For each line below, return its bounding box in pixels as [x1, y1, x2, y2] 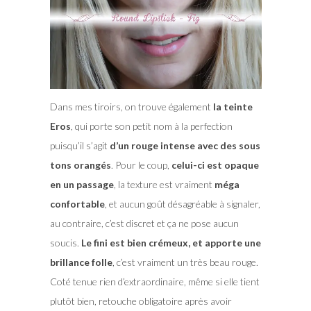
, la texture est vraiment [113, 178, 215, 190]
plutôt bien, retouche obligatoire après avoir [49, 294, 232, 307]
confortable [49, 197, 105, 210]
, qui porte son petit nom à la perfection [70, 119, 233, 132]
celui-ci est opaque [171, 158, 259, 171]
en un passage [49, 178, 114, 190]
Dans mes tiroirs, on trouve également [49, 100, 213, 112]
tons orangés [49, 158, 111, 171]
